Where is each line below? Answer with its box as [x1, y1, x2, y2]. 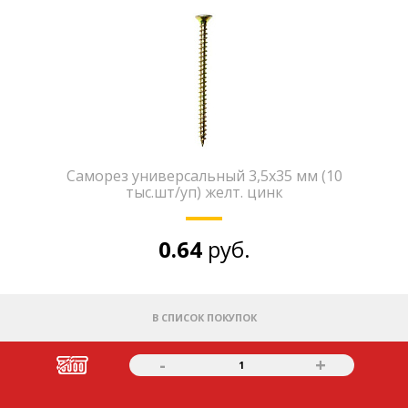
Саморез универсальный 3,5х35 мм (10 [66, 166, 342, 186]
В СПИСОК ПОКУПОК [151, 311, 257, 324]
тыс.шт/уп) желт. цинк [125, 182, 283, 202]
